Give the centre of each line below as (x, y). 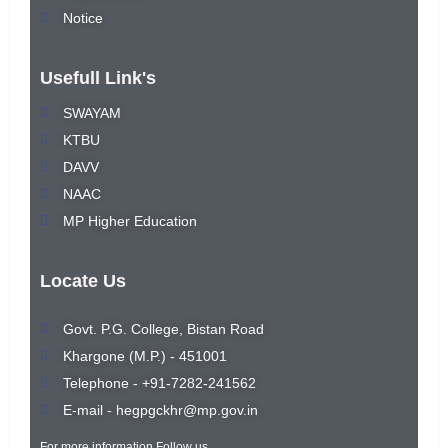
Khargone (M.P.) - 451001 (144, 356)
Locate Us (83, 281)
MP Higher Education (129, 221)
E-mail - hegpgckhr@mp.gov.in (160, 410)
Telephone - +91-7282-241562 (159, 383)
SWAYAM (91, 113)
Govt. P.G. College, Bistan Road (163, 329)
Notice (82, 18)
